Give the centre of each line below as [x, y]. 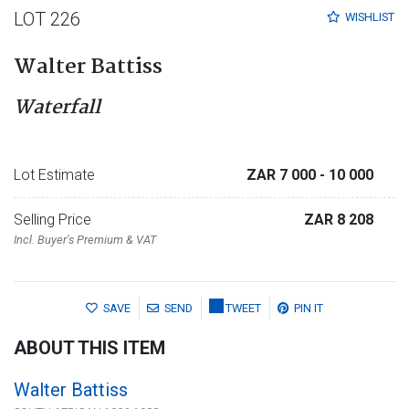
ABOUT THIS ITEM [89, 348]
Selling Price [52, 220]
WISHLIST [370, 17]
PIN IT [309, 309]
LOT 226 [47, 19]
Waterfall [57, 108]
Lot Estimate [54, 175]
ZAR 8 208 [339, 220]
